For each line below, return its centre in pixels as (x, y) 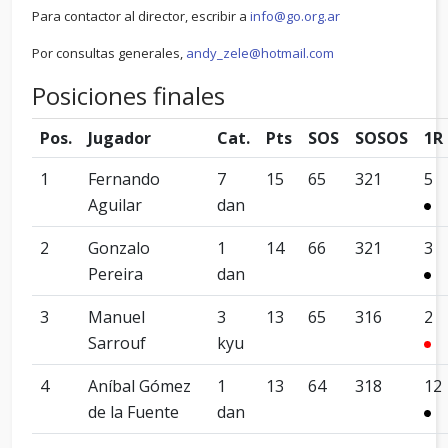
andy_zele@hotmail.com (260, 53)
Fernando (124, 179)
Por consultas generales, (109, 53)
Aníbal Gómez (139, 386)
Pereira (115, 274)
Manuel (116, 317)
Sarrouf (117, 343)
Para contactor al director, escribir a (141, 16)
